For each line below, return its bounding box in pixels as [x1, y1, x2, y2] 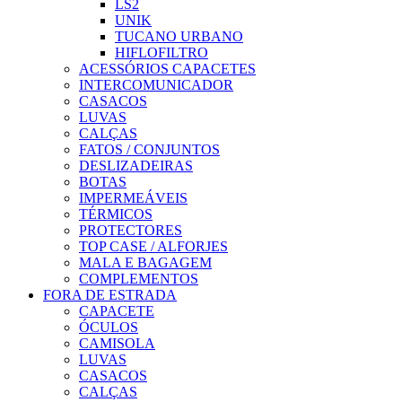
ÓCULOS [79, 319, 138, 335]
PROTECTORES [79, 222, 182, 238]
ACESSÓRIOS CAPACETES [79, 60, 256, 76]
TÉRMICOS [79, 205, 153, 222]
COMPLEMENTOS [79, 270, 198, 286]
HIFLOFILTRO [115, 44, 208, 60]
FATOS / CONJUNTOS [79, 141, 220, 157]
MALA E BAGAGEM [79, 254, 212, 270]
